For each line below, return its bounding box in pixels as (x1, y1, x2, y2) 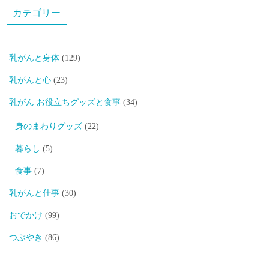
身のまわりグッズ (15, 121, 82, 131)
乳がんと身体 (9, 53, 59, 62)
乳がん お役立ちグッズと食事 (9, 97, 121, 107)
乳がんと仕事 (9, 188, 59, 198)
